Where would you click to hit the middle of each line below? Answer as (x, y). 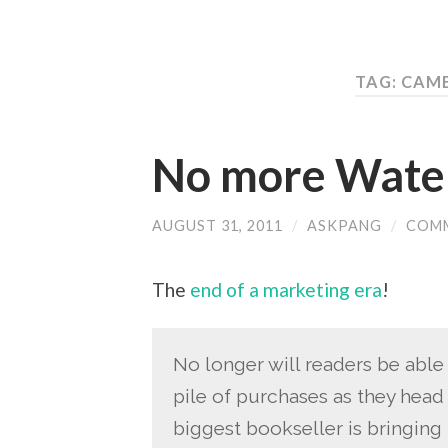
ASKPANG (344, 225)
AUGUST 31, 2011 (217, 225)
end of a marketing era (286, 290)
